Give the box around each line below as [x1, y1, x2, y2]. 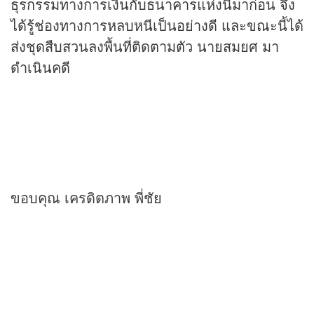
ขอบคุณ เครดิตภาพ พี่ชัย [11, 187, 162, 208]
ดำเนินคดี [11, 57, 70, 78]
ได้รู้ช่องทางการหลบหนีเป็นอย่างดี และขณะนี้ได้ [11, 15, 303, 36]
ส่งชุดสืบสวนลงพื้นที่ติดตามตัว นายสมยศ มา [11, 36, 279, 57]
